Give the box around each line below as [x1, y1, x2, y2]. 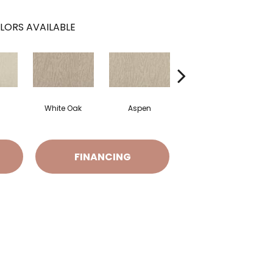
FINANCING [74, 149, 131, 164]
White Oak [44, 103, 82, 113]
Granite [202, 103, 229, 113]
